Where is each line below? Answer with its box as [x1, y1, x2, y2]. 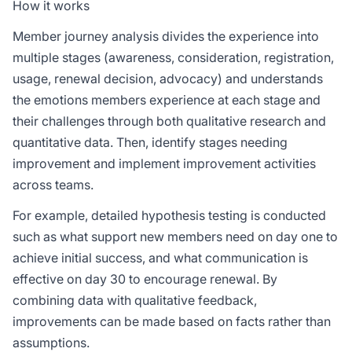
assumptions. [13, 335, 90, 350]
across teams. [13, 177, 93, 192]
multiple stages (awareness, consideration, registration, [13, 49, 334, 65]
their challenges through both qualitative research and [13, 113, 326, 129]
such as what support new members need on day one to [13, 229, 338, 244]
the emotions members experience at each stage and [13, 92, 321, 108]
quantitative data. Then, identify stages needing [13, 134, 288, 150]
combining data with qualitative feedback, [13, 292, 257, 308]
